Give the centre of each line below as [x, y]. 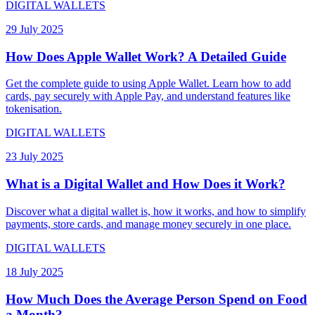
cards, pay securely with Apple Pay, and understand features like [148, 96]
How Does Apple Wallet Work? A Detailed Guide [146, 56]
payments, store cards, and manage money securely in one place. [148, 224]
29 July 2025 [34, 29]
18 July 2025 [34, 271]
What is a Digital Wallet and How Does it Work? [146, 184]
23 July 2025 [34, 157]
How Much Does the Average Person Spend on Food [156, 299]
